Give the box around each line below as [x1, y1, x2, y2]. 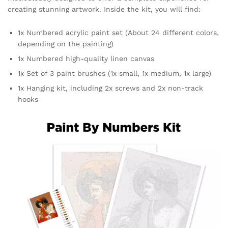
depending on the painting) [18, 39, 113, 48]
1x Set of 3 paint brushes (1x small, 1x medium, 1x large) [18, 69, 211, 77]
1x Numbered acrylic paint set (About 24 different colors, [18, 28, 219, 37]
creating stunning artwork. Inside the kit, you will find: [8, 5, 201, 13]
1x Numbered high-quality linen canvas [18, 54, 154, 63]
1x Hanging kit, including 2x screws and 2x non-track [18, 83, 203, 92]
